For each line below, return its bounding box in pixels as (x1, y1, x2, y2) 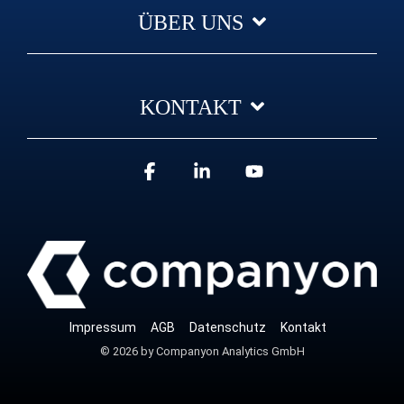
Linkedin (211, 161, 295, 186)
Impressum (69, 320, 136, 335)
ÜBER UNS (138, 11, 243, 34)
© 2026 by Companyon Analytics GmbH (99, 344, 305, 359)
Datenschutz (188, 320, 266, 335)
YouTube (263, 161, 349, 186)
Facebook (159, 161, 253, 186)
